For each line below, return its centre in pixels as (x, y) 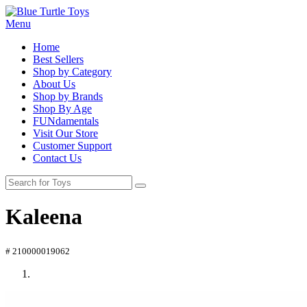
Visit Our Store (65, 133)
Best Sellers (58, 59)
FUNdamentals (66, 121)
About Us (54, 84)
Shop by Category (72, 72)
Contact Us (57, 158)
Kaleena (44, 217)
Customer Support (72, 146)
